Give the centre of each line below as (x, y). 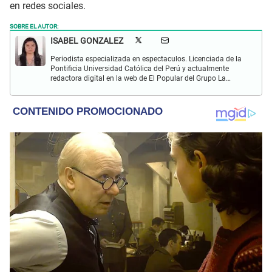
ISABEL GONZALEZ (87, 40)
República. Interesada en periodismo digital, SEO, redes (139, 88)
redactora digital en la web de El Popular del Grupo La (138, 78)
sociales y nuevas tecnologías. (100, 97)
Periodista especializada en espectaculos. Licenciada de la (146, 59)
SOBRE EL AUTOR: (34, 25)
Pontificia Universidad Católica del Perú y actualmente (140, 68)
